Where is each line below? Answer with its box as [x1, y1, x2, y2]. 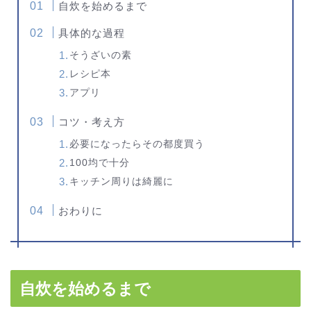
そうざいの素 [69, 49, 133, 60]
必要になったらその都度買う [69, 138, 205, 149]
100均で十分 [69, 157, 131, 168]
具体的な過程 [58, 26, 126, 39]
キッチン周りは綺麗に [69, 176, 174, 187]
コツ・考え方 [58, 115, 126, 128]
